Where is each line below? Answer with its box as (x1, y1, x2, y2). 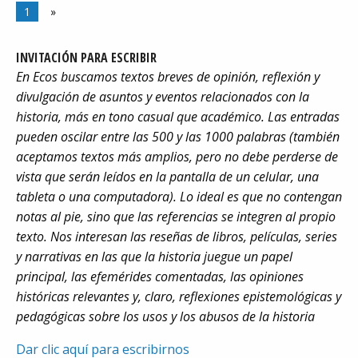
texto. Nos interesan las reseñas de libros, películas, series (16, 228, 337, 246)
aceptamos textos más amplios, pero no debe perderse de (16, 148, 338, 166)
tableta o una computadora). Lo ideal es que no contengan (16, 188, 342, 206)
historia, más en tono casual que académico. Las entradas (16, 108, 340, 126)
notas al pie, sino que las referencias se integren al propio (16, 208, 336, 226)
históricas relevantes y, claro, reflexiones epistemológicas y (16, 288, 341, 306)
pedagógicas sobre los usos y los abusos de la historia (16, 308, 315, 326)
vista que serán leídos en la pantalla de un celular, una (16, 168, 319, 186)
